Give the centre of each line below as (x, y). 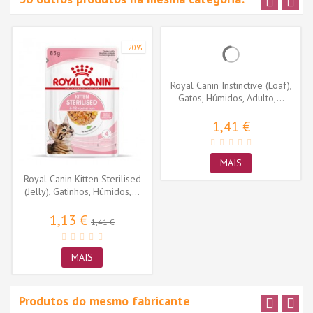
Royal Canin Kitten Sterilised (82, 179)
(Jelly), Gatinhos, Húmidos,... (82, 191)
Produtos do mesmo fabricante (104, 300)
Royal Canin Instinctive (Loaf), (231, 86)
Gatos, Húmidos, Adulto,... (231, 98)
